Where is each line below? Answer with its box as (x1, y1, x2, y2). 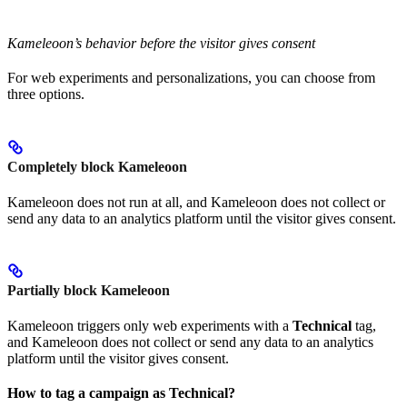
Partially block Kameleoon (7, 283, 170, 299)
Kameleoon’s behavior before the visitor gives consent (7, 35, 315, 52)
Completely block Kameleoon (7, 158, 187, 174)
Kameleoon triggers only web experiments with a (7, 318, 293, 334)
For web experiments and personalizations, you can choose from (7, 70, 375, 86)
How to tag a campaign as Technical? (7, 385, 235, 402)
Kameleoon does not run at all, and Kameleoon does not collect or (7, 194, 385, 210)
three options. (7, 86, 84, 103)
